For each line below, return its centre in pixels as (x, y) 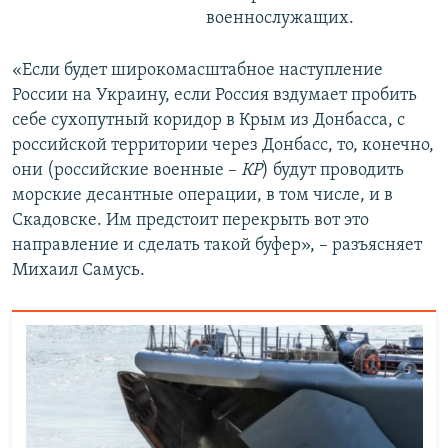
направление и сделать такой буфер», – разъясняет (217, 245)
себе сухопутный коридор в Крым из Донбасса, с (208, 120)
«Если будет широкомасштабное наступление (197, 70)
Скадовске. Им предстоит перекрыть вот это (190, 220)
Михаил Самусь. (78, 270)
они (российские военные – (126, 170)
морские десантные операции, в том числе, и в (202, 195)
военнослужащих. (279, 18)
